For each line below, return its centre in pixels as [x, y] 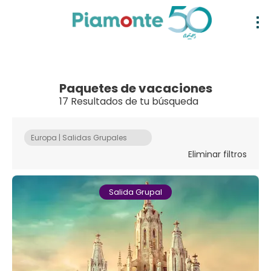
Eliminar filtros [217, 154]
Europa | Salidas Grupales [79, 137]
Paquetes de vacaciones [135, 88]
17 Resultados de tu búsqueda [129, 101]
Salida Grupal [135, 192]
